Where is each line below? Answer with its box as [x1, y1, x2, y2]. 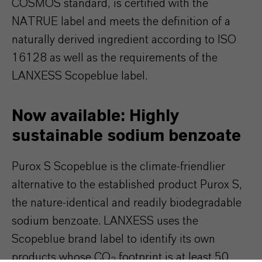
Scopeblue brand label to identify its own [12, 233, 215, 245]
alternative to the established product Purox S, [12, 178, 242, 191]
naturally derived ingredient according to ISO [12, 33, 236, 46]
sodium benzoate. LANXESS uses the [12, 215, 198, 227]
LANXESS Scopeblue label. [12, 70, 147, 82]
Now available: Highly [12, 107, 179, 125]
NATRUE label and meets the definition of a [12, 15, 230, 27]
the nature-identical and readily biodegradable [12, 196, 242, 209]
